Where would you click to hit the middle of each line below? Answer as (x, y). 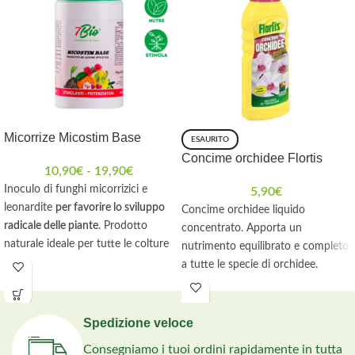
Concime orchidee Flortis (252, 158)
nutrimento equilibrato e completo (265, 246)
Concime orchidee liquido (243, 209)
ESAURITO (210, 139)
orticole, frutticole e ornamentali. (84, 261)
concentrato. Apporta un (242, 227)
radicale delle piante (51, 225)
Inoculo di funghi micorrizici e (76, 189)
